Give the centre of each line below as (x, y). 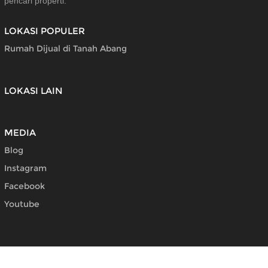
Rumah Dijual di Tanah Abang (66, 48)
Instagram (25, 168)
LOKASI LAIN (33, 91)
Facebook (25, 186)
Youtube (22, 204)
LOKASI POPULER (45, 31)
